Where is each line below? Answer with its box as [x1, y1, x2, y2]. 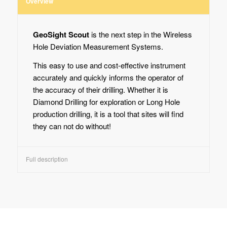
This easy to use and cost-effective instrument [32, 60, 185, 71]
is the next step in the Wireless [89, 29, 192, 40]
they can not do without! [32, 121, 111, 132]
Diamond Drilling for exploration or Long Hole [32, 96, 180, 107]
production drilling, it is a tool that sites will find [32, 108, 183, 120]
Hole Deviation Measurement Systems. [32, 41, 163, 52]
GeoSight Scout [32, 29, 89, 41]
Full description [25, 154, 68, 163]
